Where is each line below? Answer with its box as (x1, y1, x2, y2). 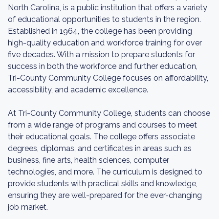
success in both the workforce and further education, (8, 62, 197, 71)
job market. (8, 202, 48, 212)
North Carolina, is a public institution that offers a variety (8, 3, 207, 12)
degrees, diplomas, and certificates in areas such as (8, 144, 192, 153)
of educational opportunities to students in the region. (8, 15, 201, 24)
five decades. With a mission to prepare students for (8, 50, 195, 59)
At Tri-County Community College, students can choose (8, 109, 210, 118)
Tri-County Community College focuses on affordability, (8, 73, 208, 83)
